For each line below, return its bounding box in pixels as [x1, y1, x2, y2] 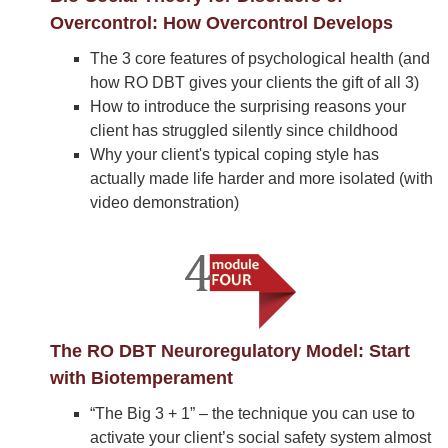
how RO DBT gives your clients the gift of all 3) [90, 74, 419, 91]
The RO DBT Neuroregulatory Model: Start [50, 341, 410, 361]
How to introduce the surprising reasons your [90, 98, 406, 115]
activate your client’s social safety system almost [90, 429, 431, 446]
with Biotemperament [50, 368, 233, 388]
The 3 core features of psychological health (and [90, 50, 430, 67]
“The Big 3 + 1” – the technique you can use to [90, 405, 415, 422]
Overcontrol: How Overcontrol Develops [50, 13, 393, 33]
